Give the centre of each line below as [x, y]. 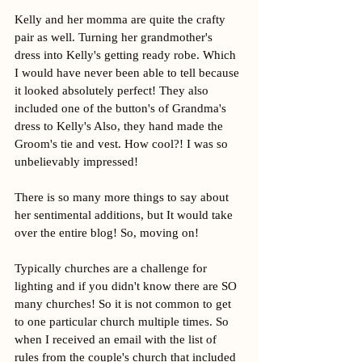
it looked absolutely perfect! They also [113, 90]
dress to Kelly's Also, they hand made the [120, 126]
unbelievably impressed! [78, 162]
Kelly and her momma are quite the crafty [122, 19]
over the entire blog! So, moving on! [107, 233]
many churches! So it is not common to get [124, 304]
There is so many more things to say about [123, 197]
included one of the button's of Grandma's [122, 108]
